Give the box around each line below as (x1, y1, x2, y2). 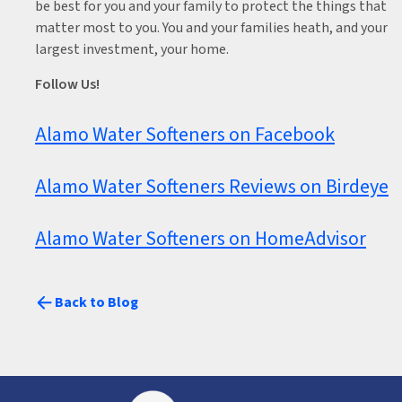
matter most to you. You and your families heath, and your (35, 18, 388, 38)
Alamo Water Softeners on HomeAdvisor (35, 224, 366, 253)
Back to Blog (55, 293, 138, 312)
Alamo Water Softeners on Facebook (35, 120, 335, 149)
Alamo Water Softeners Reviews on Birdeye (35, 172, 389, 201)
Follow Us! (35, 74, 100, 94)
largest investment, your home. (35, 39, 229, 59)
